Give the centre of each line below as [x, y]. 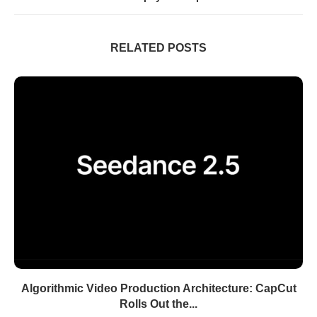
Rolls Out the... [158, 304]
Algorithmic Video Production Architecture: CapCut [158, 288]
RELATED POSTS [158, 48]
